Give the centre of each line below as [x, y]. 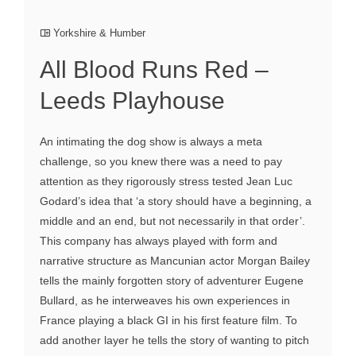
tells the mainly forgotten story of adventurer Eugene [172, 281]
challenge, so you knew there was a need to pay [161, 162]
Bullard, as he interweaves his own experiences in [165, 301]
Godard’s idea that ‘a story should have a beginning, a [176, 201]
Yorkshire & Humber [99, 33]
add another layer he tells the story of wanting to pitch [174, 341]
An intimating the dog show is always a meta [151, 142]
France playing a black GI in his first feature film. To [168, 321]
